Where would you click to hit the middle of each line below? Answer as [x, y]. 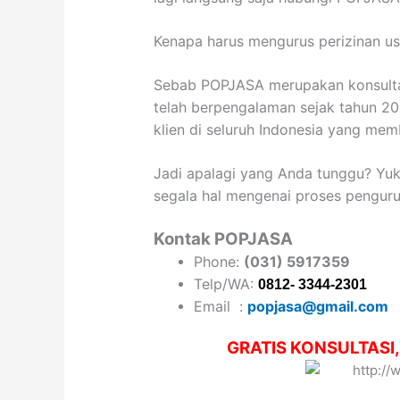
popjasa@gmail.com [318, 306]
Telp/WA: [226, 283]
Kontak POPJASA [224, 238]
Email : [221, 306]
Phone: [219, 261]
